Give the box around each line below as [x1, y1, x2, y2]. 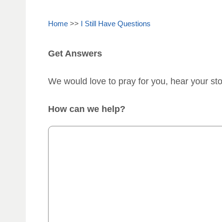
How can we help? [48, 104, 125, 114]
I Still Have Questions [81, 19, 151, 28]
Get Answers [48, 48, 102, 58]
